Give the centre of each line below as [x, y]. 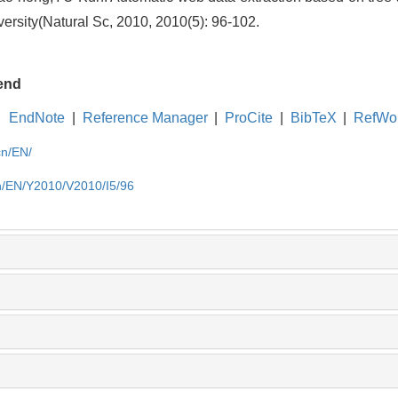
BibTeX [313, 117]
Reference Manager [145, 117]
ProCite [249, 117]
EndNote [37, 117]
